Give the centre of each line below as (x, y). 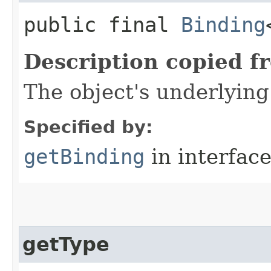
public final (102, 24)
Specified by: (88, 127)
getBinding (84, 156)
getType (66, 244)
